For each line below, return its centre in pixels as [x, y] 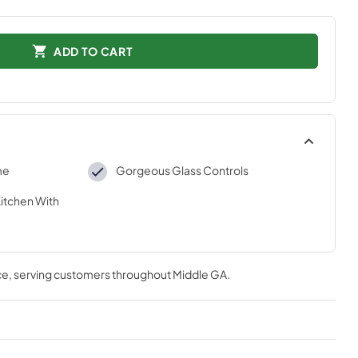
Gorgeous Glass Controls [182, 170]
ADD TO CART [93, 51]
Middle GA [199, 274]
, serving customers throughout [90, 274]
